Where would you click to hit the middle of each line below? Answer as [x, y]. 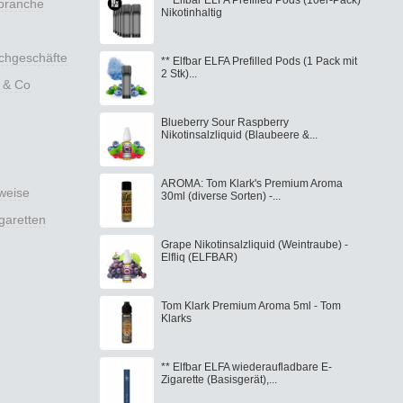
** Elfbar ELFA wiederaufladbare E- [246, 367]
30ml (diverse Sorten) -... [221, 196]
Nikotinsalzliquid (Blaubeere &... [239, 134]
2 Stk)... [179, 73]
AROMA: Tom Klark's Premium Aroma [252, 183]
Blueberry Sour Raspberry [225, 122]
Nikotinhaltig [192, 12]
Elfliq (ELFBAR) [199, 257]
